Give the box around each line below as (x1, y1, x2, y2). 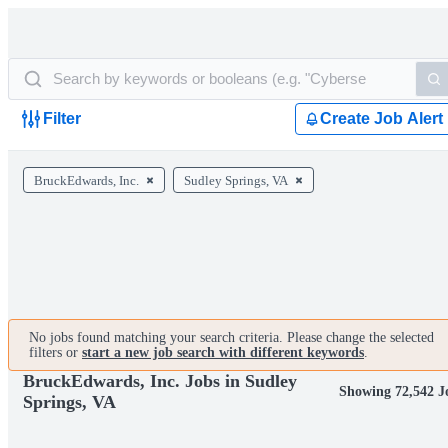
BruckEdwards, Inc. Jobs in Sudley (23, 371, 297, 391)
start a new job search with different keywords (82, 345, 364, 360)
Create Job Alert (320, 110, 443, 127)
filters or (29, 345, 82, 360)
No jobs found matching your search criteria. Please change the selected (29, 330, 434, 345)
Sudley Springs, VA (184, 173, 288, 188)
